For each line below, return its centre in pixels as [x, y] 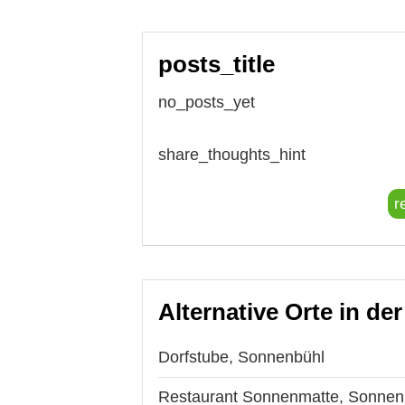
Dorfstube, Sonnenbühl [241, 357]
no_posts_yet [207, 102]
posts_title [217, 64]
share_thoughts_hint [232, 154]
